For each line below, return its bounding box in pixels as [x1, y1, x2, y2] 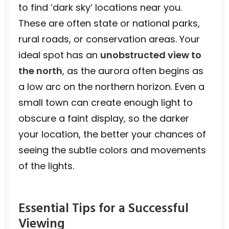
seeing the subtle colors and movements [18, 144, 206, 156]
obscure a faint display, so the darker [18, 112, 189, 125]
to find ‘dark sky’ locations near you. [18, 1, 182, 14]
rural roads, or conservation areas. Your [18, 33, 200, 45]
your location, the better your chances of [18, 128, 206, 141]
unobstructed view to [100, 49, 201, 61]
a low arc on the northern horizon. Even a [18, 80, 204, 93]
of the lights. [18, 159, 74, 172]
